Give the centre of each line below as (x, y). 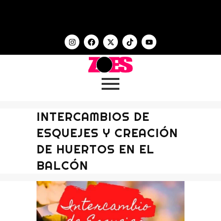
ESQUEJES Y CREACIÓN (107, 133)
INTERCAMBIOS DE (93, 116)
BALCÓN (62, 165)
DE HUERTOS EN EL (95, 149)
